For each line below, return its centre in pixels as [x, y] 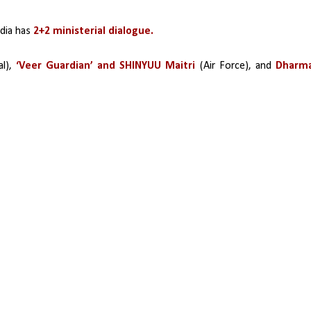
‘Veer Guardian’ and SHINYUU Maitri [108, 66]
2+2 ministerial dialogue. [93, 31]
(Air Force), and [235, 66]
